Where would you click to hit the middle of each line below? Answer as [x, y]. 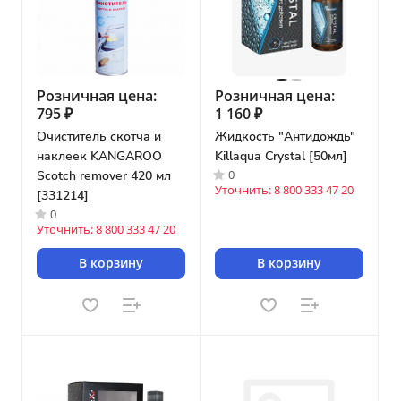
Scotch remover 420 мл [104, 175]
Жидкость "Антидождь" [285, 136]
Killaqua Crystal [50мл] [281, 156]
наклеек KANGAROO [99, 156]
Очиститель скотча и [99, 136]
